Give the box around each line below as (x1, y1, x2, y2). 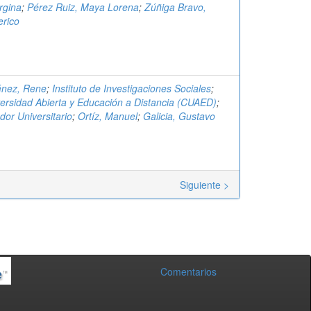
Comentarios (160, 264, 217, 278)
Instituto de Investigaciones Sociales (52, 81, 211, 95)
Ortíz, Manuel (78, 109, 137, 123)
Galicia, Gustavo (143, 109, 215, 123)
